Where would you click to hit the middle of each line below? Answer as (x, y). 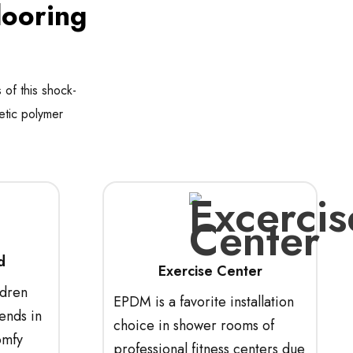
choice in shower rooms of (194, 325)
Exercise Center (210, 271)
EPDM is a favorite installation (204, 302)
